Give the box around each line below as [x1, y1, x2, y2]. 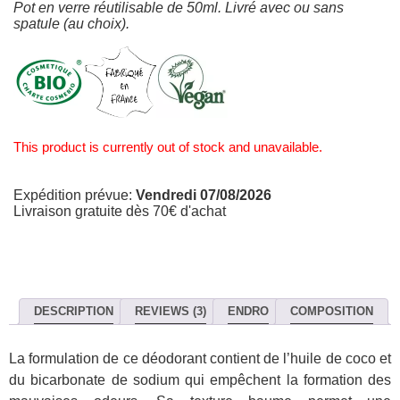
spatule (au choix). [13, 15, 129, 31]
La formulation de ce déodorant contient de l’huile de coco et [9, 351, 391, 367]
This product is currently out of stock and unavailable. [13, 139, 322, 154]
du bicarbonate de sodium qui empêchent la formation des [9, 372, 391, 388]
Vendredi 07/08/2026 [136, 187, 271, 203]
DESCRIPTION [34, 304, 113, 318]
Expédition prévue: [13, 187, 136, 203]
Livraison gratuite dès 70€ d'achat [13, 203, 226, 219]
